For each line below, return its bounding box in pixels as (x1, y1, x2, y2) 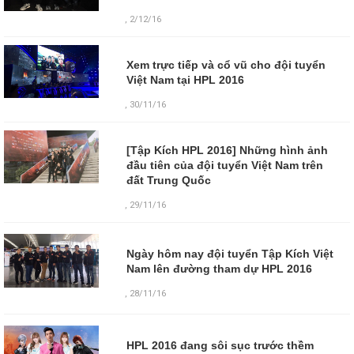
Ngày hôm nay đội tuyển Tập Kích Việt (126, 247, 333, 261)
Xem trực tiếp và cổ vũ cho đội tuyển (126, 58, 326, 71)
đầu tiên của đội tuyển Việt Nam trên (126, 158, 323, 171)
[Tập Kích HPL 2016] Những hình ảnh (126, 143, 328, 156)
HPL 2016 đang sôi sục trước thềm (126, 339, 314, 352)
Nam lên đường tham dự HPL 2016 (126, 262, 312, 276)
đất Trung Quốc (126, 173, 211, 186)
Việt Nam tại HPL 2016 (126, 73, 244, 86)
